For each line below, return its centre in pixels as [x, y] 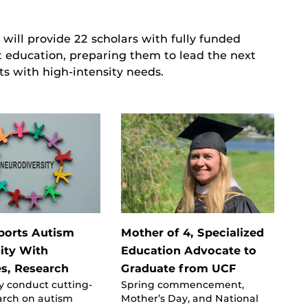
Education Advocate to [188, 250]
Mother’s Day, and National [189, 298]
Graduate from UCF [178, 268]
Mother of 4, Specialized [192, 232]
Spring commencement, [182, 284]
